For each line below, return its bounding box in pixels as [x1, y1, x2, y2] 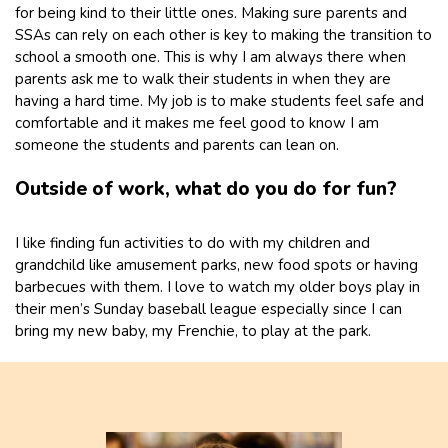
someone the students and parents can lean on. [15, 134, 339, 155]
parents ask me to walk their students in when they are [15, 68, 391, 89]
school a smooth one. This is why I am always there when [15, 46, 406, 67]
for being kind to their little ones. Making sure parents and [15, 2, 407, 23]
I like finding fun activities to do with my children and [15, 232, 370, 253]
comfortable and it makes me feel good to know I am [15, 112, 379, 133]
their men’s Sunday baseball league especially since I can [15, 298, 402, 319]
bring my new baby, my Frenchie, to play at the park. [15, 320, 371, 341]
